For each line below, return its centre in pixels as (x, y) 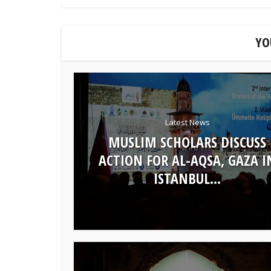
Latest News (187, 122)
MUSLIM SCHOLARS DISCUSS (187, 142)
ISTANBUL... (187, 178)
